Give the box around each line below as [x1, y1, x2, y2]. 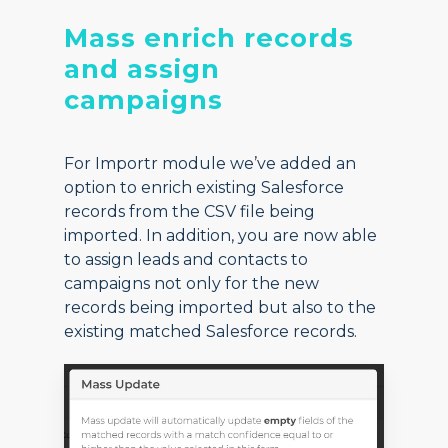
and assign [64, 53, 221, 85]
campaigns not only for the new [64, 274, 320, 294]
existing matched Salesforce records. [64, 322, 358, 342]
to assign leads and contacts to [64, 250, 309, 270]
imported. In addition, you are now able [64, 226, 378, 246]
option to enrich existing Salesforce [64, 178, 345, 198]
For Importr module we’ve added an [64, 154, 357, 174]
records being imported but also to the [64, 298, 377, 318]
